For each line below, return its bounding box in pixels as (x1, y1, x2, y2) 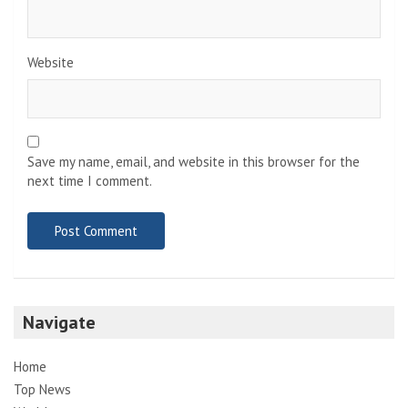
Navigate (23, 310, 96, 334)
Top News (14, 380, 71, 398)
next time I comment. (27, 171, 152, 189)
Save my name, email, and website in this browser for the (27, 152, 360, 170)
